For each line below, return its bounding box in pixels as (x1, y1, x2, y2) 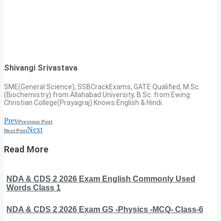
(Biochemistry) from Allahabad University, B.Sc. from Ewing (4, 90, 190, 99)
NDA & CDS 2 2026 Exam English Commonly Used (6, 174, 195, 183)
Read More (4, 144, 48, 154)
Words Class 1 (6, 183, 61, 192)
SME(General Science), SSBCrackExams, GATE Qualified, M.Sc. (4, 82, 200, 91)
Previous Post (18, 118, 52, 124)
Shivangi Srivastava (4, 63, 77, 73)
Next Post (4, 127, 27, 133)
